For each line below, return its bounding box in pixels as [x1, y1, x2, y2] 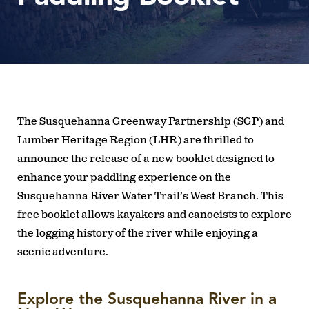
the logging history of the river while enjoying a [17, 226, 258, 240]
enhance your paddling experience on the [17, 170, 231, 184]
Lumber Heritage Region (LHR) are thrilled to [17, 133, 254, 147]
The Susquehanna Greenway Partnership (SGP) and [17, 114, 284, 128]
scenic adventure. [17, 245, 108, 259]
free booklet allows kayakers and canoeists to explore [17, 208, 292, 221]
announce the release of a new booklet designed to [17, 152, 275, 166]
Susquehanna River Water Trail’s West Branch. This [17, 189, 283, 203]
